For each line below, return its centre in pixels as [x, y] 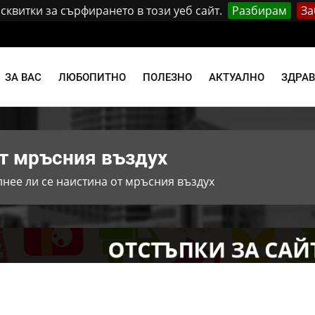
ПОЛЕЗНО [167, 77]
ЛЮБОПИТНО [92, 77]
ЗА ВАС [23, 77]
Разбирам [259, 11]
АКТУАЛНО [237, 77]
